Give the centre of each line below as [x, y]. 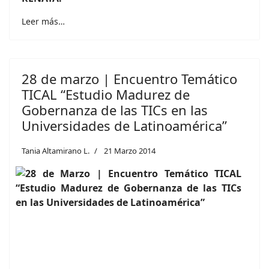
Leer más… [43, 21]
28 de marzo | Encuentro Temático [129, 79]
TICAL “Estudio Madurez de [106, 94]
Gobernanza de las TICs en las [115, 110]
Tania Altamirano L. [56, 151]
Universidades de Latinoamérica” [124, 125]
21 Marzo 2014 [130, 151]
